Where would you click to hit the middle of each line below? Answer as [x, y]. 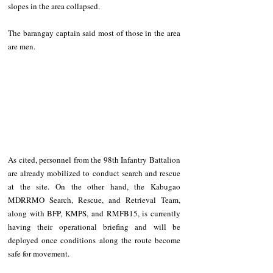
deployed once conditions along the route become [94, 240]
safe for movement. [41, 253]
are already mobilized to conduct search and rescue [94, 173]
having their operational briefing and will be [94, 226]
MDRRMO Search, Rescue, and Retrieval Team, [94, 200]
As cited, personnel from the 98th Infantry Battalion [94, 159]
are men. [23, 47]
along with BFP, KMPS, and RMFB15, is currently [94, 213]
